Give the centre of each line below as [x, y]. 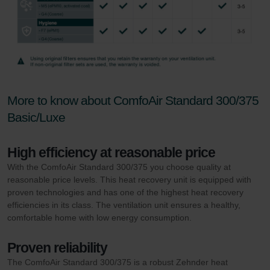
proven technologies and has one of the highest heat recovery [125, 192]
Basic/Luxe [36, 117]
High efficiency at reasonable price [111, 152]
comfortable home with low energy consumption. [99, 217]
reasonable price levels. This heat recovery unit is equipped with [129, 179]
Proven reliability [57, 247]
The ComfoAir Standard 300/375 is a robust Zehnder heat [118, 262]
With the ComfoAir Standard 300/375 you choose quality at [119, 167]
